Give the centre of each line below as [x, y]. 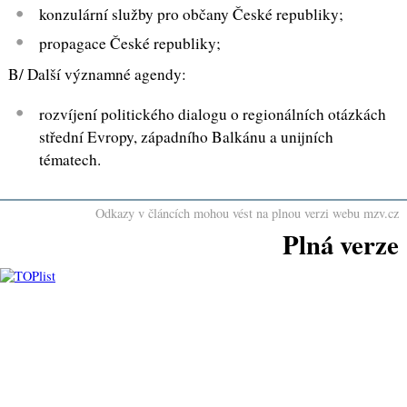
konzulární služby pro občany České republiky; [192, 15]
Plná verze [341, 244]
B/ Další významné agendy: [97, 74]
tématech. [70, 159]
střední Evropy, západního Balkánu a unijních [187, 136]
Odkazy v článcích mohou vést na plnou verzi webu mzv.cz [248, 213]
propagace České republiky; [130, 44]
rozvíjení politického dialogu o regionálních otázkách [213, 114]
